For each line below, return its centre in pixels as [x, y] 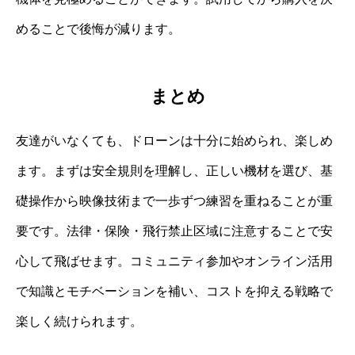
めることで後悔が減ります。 [98, 29]
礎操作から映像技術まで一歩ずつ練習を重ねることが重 [174, 200]
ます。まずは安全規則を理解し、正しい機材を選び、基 [174, 170]
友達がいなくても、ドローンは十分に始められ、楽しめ [174, 140]
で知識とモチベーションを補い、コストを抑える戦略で [174, 291]
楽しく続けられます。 [79, 321]
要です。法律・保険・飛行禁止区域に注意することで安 [174, 231]
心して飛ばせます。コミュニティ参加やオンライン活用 [174, 261]
